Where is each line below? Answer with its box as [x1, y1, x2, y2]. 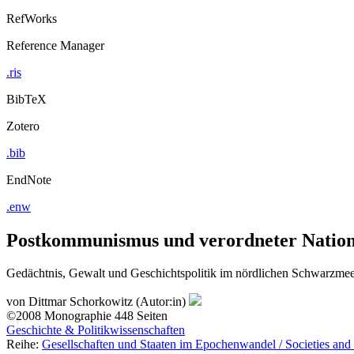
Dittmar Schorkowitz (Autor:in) [28, 295, 189, 309]
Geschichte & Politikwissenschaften [6, 323, 185, 337]
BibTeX [6, 92, 47, 106]
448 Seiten [115, 309, 168, 323]
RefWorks [6, 11, 57, 25]
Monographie [44, 309, 111, 323]
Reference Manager [6, 38, 104, 52]
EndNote [6, 172, 51, 186]
